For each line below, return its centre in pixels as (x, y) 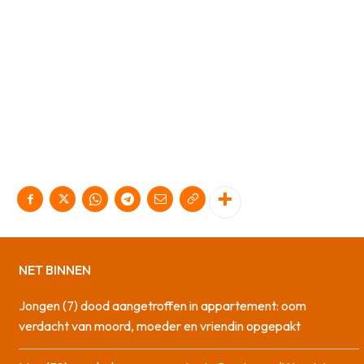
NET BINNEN (55, 270)
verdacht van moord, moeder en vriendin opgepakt (160, 326)
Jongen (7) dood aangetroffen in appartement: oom (162, 306)
